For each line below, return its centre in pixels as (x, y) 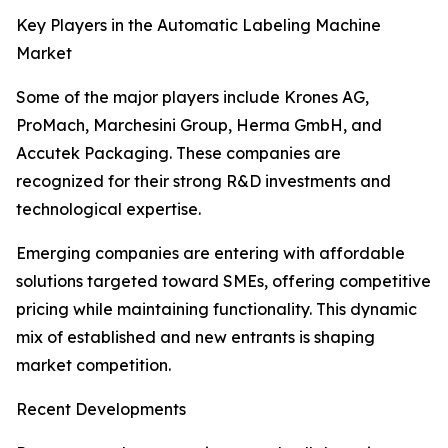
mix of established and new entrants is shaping (195, 337)
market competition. (93, 365)
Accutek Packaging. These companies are (178, 153)
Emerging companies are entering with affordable (210, 253)
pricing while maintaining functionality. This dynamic (216, 309)
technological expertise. (108, 209)
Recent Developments (101, 409)
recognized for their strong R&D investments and (203, 181)
